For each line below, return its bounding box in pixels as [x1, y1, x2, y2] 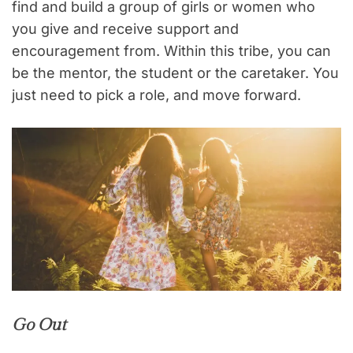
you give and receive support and [12, 20, 239, 38]
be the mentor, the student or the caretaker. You [12, 65, 339, 82]
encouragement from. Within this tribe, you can [12, 43, 331, 60]
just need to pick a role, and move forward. [12, 87, 301, 104]
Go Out [12, 314, 66, 335]
